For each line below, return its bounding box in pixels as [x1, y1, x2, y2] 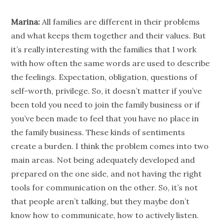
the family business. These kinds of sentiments [11, 127, 185, 138]
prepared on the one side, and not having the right [11, 169, 202, 179]
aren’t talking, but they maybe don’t [54, 196, 190, 207]
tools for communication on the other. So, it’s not [11, 183, 198, 193]
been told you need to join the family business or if [11, 100, 200, 110]
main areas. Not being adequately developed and [11, 155, 195, 165]
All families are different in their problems [40, 17, 200, 27]
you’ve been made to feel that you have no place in [11, 113, 199, 124]
